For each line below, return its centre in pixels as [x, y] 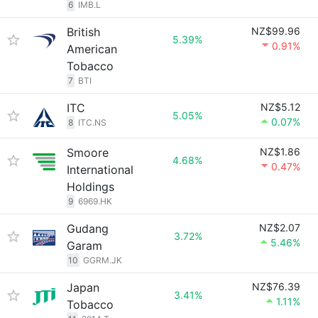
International [100, 170]
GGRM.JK [103, 260]
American [92, 49]
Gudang [88, 229]
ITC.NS [92, 122]
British [83, 32]
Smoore [88, 153]
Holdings [91, 187]
